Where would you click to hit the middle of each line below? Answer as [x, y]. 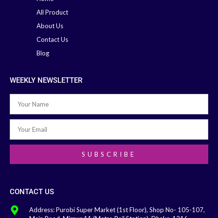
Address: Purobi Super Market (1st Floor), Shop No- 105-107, [117, 210]
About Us [50, 26]
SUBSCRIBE [109, 154]
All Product [52, 12]
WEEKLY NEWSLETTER [46, 81]
